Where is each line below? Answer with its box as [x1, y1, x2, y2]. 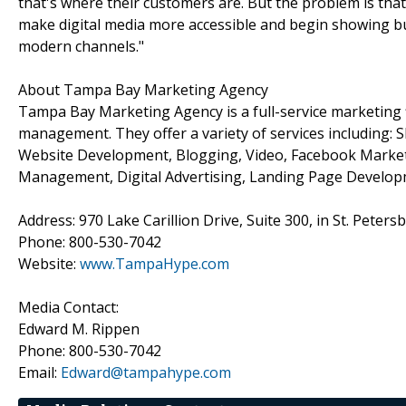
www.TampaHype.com [80, 253, 229, 274]
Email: [18, 362, 61, 382]
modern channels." [18, 35, 144, 56]
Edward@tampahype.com [61, 362, 231, 382]
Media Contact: [18, 296, 119, 317]
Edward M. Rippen [18, 318, 140, 339]
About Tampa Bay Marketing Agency [18, 79, 268, 100]
